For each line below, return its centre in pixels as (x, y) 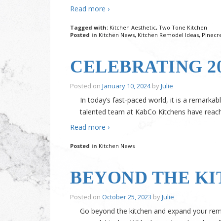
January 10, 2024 (126, 86)
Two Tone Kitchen (183, 28)
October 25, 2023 (127, 197)
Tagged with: (90, 28)
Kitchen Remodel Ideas (168, 35)
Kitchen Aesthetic (133, 28)
